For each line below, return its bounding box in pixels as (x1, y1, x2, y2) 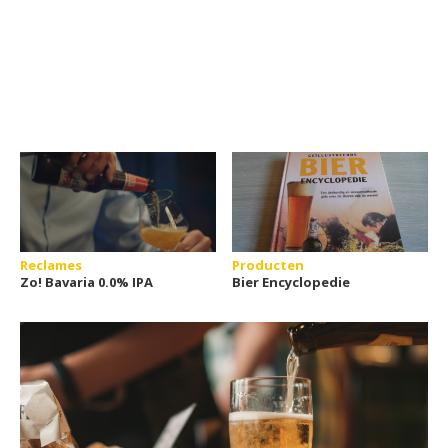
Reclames (20, 256, 82, 274)
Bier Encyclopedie (232, 273, 351, 291)
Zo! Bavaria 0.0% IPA (20, 273, 153, 291)
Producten (232, 256, 305, 274)
